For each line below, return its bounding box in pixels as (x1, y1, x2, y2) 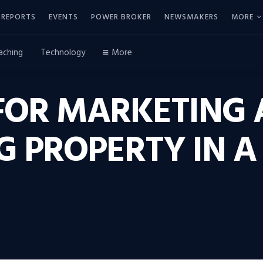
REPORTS (1, 11, 36, 23)
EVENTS (49, 11, 78, 23)
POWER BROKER (91, 11, 151, 23)
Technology (41, 46, 85, 60)
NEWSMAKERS (164, 11, 218, 23)
